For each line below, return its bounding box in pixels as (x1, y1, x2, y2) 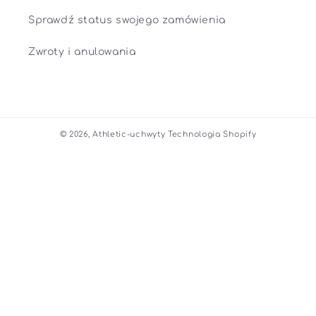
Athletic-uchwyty (92, 130, 166, 140)
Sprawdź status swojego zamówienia (28, 15, 226, 26)
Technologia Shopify (168, 130, 257, 140)
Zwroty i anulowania (28, 47, 136, 58)
